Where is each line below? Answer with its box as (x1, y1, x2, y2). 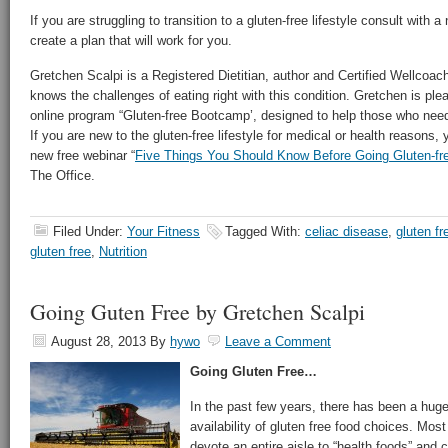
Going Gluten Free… (190, 364, 317, 379)
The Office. (30, 168, 95, 183)
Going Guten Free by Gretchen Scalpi (30, 297, 365, 326)
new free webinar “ (30, 148, 135, 163)
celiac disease (305, 224, 388, 239)
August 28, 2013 (51, 334, 146, 349)
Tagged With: (225, 224, 305, 239)
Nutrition (99, 244, 147, 259)
